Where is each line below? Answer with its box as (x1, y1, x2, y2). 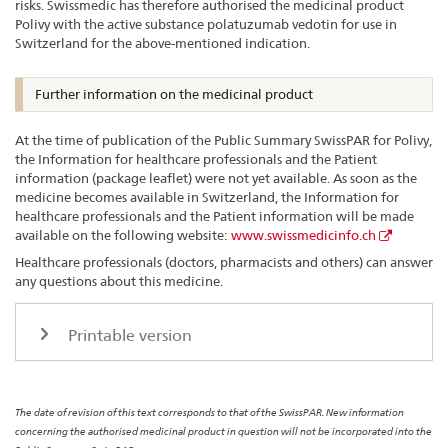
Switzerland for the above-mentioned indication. (15, 35, 310, 52)
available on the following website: (15, 227, 231, 244)
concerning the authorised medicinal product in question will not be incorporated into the (15, 425, 432, 438)
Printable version (64, 325, 192, 345)
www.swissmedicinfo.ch (231, 227, 376, 244)
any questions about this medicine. (15, 273, 223, 290)
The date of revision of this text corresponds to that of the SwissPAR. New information (15, 406, 404, 419)
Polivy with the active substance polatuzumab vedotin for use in (15, 16, 397, 33)
